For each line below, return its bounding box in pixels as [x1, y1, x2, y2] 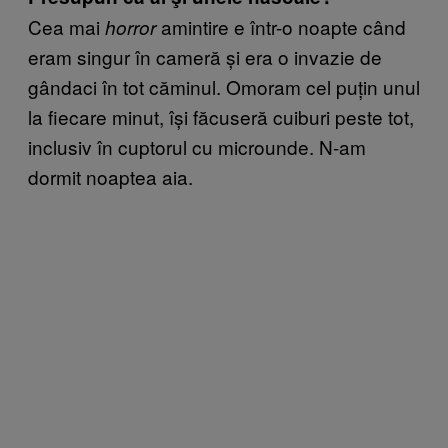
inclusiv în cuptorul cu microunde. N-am [28, 132, 366, 160]
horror [105, 13, 156, 40]
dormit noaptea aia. [28, 162, 193, 190]
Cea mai [28, 12, 105, 40]
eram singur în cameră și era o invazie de [28, 42, 382, 70]
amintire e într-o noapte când [156, 12, 406, 40]
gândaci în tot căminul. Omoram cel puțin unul [28, 72, 420, 100]
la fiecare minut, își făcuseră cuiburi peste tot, [28, 102, 414, 130]
